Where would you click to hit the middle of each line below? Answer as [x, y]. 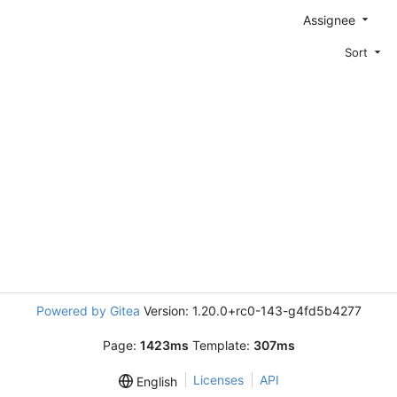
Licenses [218, 380]
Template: [221, 345]
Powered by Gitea [88, 311]
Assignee [331, 19]
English [155, 382]
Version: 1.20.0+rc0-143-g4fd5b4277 [250, 311]
